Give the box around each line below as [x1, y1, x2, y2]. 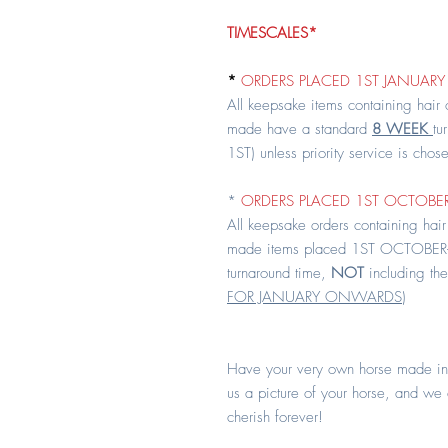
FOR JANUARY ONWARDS [227, 287, 402, 307]
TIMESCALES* [227, 23, 317, 43]
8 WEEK [372, 119, 433, 139]
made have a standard [227, 119, 372, 139]
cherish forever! [227, 407, 323, 427]
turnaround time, [227, 263, 331, 283]
